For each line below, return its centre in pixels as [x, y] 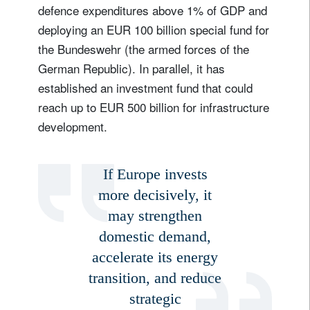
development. [73, 126]
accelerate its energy [155, 257]
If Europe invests [155, 174]
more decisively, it [155, 194]
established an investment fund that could [145, 87]
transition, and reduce [155, 277]
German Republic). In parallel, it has [131, 68]
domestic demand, [155, 236]
